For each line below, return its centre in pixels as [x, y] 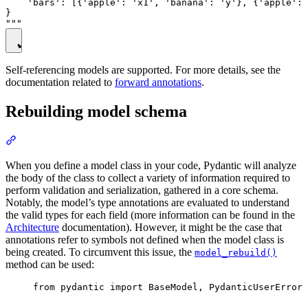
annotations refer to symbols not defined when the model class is [145, 240]
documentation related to [60, 82]
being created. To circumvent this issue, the [100, 252]
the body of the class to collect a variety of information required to [148, 178]
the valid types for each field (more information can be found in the [150, 215]
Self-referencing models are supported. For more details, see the [143, 70]
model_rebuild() [236, 253]
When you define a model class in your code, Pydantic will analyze [151, 166]
